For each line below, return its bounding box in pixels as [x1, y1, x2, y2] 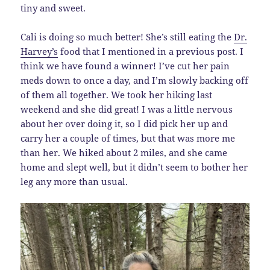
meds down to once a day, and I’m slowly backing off [20, 74, 249, 87]
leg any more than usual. [20, 175, 128, 188]
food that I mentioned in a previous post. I [58, 45, 244, 58]
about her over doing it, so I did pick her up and [20, 118, 228, 130]
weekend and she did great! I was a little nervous [20, 103, 233, 116]
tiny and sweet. [20, 2, 86, 14]
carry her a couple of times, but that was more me [20, 132, 236, 145]
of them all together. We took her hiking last [20, 89, 213, 101]
